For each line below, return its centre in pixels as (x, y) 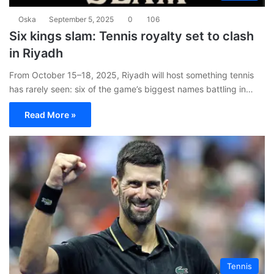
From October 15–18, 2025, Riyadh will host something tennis (131, 75)
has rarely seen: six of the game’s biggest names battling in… (131, 89)
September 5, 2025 (81, 20)
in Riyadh (36, 54)
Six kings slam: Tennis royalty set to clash (131, 36)
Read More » (50, 115)
